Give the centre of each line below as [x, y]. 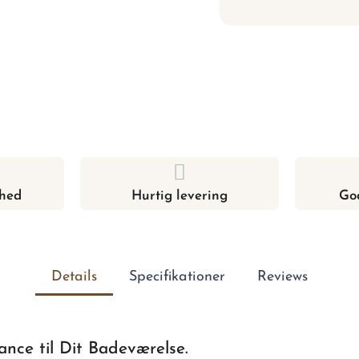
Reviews [282, 276]
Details [74, 276]
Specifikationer [177, 276]
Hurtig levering [179, 196]
